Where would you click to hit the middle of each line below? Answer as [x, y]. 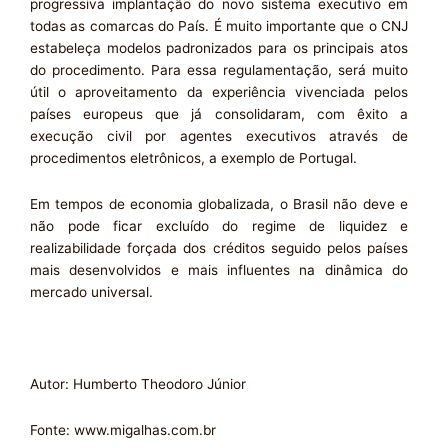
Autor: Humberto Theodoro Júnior [138, 383]
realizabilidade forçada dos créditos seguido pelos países [219, 248]
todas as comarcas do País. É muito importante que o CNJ [219, 26]
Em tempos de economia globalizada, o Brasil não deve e [219, 204]
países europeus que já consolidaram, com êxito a [219, 114]
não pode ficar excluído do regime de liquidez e [219, 226]
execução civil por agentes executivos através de [219, 136]
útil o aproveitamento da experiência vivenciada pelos [219, 92]
